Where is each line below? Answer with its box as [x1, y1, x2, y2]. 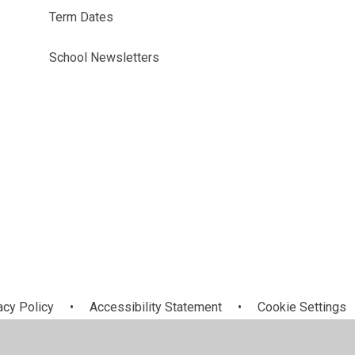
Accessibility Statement [90, 300, 222, 315]
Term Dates [48, 9, 113, 25]
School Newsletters [48, 49, 159, 65]
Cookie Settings [258, 300, 346, 315]
